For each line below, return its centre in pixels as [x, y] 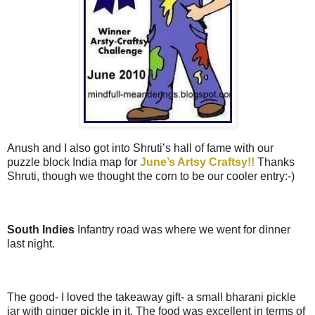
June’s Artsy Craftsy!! [199, 162]
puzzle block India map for [73, 162]
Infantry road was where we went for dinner [182, 230]
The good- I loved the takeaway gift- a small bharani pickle [152, 297]
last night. [31, 244]
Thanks [276, 162]
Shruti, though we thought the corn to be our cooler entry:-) [151, 176]
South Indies [41, 230]
